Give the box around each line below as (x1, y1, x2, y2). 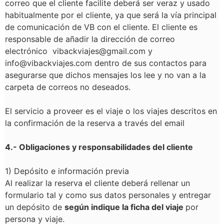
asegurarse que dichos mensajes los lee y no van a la (5, 70, 206, 80)
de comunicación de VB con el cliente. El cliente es (5, 22, 197, 32)
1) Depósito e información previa (5, 166, 129, 176)
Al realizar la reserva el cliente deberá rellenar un (5, 178, 190, 188)
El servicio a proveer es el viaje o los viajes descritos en (5, 106, 217, 116)
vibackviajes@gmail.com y (52, 46, 152, 56)
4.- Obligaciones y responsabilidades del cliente (5, 142, 193, 152)
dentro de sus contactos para (92, 58, 206, 68)
